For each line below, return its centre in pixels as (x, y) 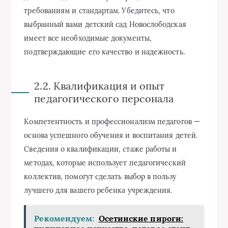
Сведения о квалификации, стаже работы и (101, 149)
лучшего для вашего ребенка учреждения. (98, 190)
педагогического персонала (104, 98)
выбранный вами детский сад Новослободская (105, 24)
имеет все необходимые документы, (88, 38)
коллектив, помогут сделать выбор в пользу (100, 176)
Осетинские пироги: (141, 218)
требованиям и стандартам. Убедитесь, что (99, 10)
